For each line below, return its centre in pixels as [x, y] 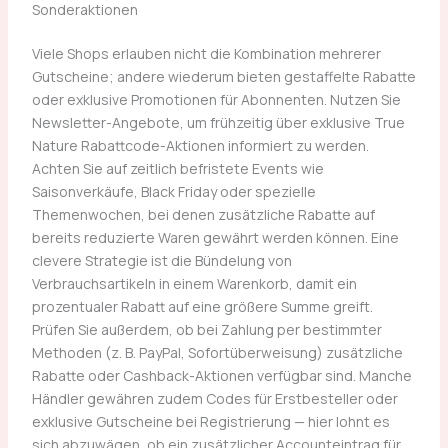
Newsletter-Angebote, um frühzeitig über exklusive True [218, 122]
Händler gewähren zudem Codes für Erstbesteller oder [214, 398]
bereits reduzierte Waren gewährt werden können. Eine [215, 237]
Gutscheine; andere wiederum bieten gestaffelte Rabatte [223, 76]
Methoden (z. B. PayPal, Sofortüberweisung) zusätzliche [217, 352]
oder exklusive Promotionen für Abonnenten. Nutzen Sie [216, 99]
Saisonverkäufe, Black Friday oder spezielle [173, 191]
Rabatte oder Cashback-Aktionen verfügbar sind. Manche [221, 375]
